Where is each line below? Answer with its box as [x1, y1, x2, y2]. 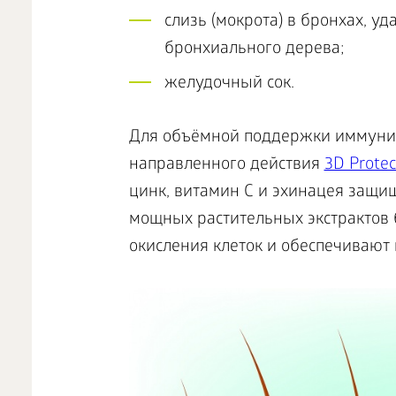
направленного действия [128, 156, 324, 176]
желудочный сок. [164, 74, 294, 95]
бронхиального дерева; [164, 40, 345, 60]
